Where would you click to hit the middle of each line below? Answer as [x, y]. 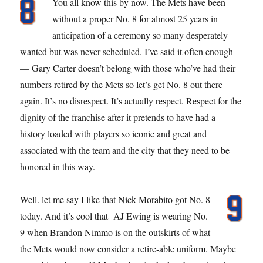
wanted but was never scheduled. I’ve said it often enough [127, 51]
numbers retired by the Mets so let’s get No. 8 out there [122, 84]
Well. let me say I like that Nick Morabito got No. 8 [115, 199]
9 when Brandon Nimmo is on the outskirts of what [115, 232]
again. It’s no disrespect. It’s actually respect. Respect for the [131, 100]
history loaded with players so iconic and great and [114, 133]
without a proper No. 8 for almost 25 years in [135, 18]
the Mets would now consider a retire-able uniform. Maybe [128, 248]
